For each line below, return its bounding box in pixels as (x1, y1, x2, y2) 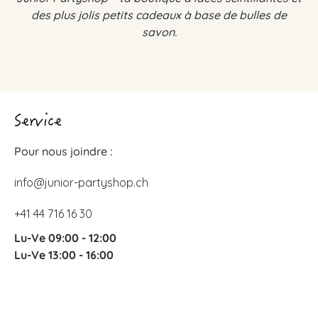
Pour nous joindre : (14, 144, 112, 159)
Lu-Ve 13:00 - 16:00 (14, 248, 114, 263)
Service (14, 109, 62, 136)
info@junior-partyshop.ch (14, 175, 148, 190)
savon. (141, 25, 177, 40)
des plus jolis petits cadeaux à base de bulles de (31, 8, 287, 23)
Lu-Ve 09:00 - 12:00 (14, 231, 116, 246)
